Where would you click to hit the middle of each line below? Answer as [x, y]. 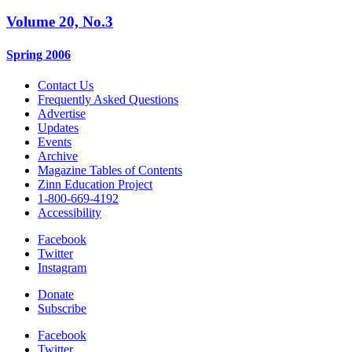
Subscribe [62, 308]
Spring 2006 [38, 54]
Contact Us [66, 85]
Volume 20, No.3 [60, 22]
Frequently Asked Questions [108, 99]
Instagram [62, 267]
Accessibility [70, 212]
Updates [58, 127]
